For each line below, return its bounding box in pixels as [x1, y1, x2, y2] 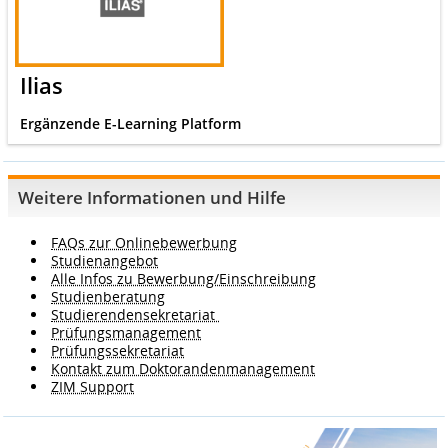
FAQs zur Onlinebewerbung [51, 232, 237, 252]
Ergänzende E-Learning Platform [19, 114, 241, 134]
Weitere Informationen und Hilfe [18, 185, 286, 209]
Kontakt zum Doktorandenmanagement [51, 358, 315, 378]
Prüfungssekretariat [51, 340, 184, 360]
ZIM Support [51, 376, 134, 396]
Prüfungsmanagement [51, 322, 201, 342]
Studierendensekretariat [51, 304, 219, 324]
